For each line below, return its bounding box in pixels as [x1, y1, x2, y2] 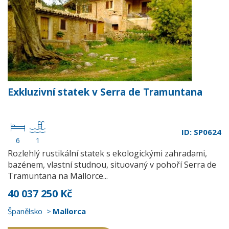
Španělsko [8, 206, 42, 216]
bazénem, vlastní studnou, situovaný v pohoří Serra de [8, 159, 216, 170]
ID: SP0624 [181, 127, 221, 137]
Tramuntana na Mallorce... [8, 170, 108, 181]
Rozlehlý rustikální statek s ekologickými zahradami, [8, 148, 207, 159]
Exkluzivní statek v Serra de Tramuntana [8, 85, 202, 99]
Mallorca [53, 206, 86, 216]
